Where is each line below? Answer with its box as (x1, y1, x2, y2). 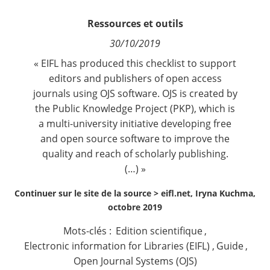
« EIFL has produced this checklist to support (34, 57, 236, 70)
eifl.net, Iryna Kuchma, (161, 187, 256, 199)
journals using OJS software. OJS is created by (33, 87, 237, 100)
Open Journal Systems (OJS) (73, 254, 197, 268)
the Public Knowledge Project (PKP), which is (35, 102, 235, 115)
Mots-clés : (63, 224, 114, 237)
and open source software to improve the (40, 132, 230, 145)
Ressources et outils (87, 17, 183, 30)
